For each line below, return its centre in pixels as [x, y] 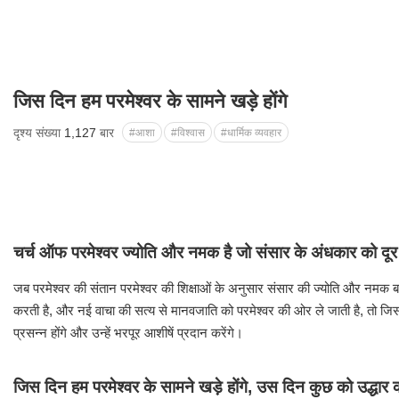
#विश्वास [188, 133]
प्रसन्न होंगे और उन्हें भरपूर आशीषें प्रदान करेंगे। [128, 333]
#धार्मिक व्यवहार [251, 133]
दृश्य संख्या [39, 133]
